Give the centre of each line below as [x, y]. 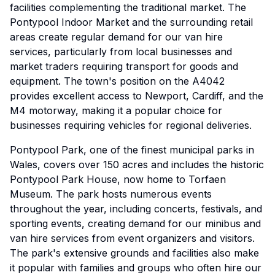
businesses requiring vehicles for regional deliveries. [131, 125]
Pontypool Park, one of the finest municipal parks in [132, 150]
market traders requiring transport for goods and [124, 66]
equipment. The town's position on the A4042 [117, 81]
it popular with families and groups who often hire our [136, 268]
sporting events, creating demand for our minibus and [135, 223]
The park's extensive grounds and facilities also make [134, 253]
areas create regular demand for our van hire [116, 37]
